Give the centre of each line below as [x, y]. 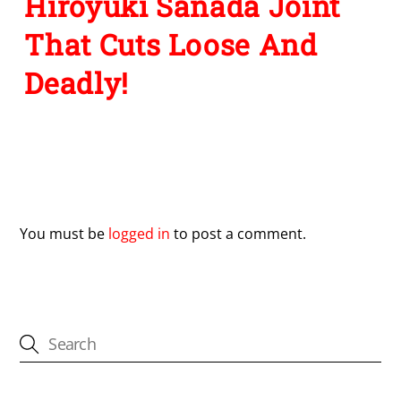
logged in [140, 234]
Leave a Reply [86, 189]
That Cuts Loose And [171, 45]
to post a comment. [239, 234]
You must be [64, 234]
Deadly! [77, 83]
